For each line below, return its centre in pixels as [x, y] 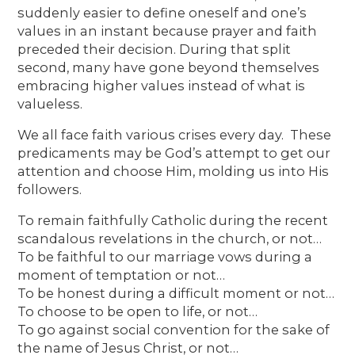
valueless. [50, 103]
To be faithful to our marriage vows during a [165, 256]
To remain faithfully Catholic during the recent [173, 220]
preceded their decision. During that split [155, 49]
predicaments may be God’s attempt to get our [174, 153]
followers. [50, 189]
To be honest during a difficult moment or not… [176, 293]
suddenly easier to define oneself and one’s [162, 12]
